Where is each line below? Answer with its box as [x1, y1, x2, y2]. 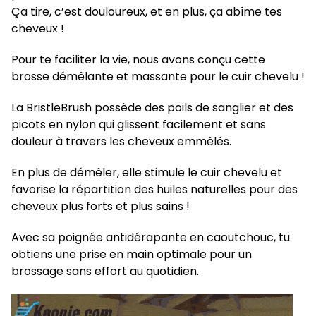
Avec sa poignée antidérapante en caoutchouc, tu [11, 229, 290, 246]
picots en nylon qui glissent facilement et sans [11, 116, 266, 133]
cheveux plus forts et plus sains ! [11, 198, 190, 215]
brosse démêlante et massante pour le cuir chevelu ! [11, 68, 305, 85]
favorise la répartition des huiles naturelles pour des [11, 181, 298, 198]
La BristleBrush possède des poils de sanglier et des [11, 99, 293, 116]
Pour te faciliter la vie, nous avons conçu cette [11, 51, 265, 68]
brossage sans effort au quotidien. [11, 263, 199, 280]
